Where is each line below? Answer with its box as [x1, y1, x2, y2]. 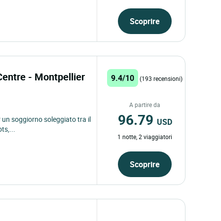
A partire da [129, 100, 161, 109]
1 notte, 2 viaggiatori [117, 132, 173, 141]
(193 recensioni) [140, 74, 183, 82]
